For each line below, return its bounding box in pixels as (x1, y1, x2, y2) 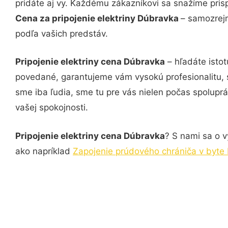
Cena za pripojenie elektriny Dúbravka (15, 13, 181, 23)
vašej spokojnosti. (15, 102, 88, 112)
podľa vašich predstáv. (15, 28, 108, 39)
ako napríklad (15, 146, 73, 156)
